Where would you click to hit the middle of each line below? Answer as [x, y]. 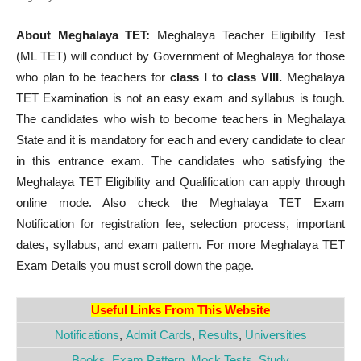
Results [218, 335]
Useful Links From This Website [180, 310]
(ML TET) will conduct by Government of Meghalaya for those [180, 56]
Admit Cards [158, 335]
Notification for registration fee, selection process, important [180, 224]
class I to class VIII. [226, 77]
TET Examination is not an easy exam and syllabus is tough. [180, 98]
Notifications [87, 335]
